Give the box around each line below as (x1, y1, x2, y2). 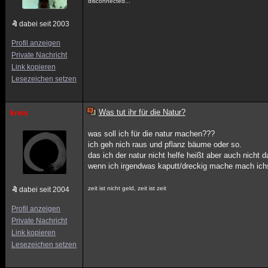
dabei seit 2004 (19, 185, 69, 194)
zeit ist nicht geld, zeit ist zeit (88, 185, 167, 191)
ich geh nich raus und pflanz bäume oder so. (88, 140, 242, 149)
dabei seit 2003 (19, 20, 69, 28)
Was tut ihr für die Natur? (98, 108, 185, 117)
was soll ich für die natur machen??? (88, 129, 215, 138)
